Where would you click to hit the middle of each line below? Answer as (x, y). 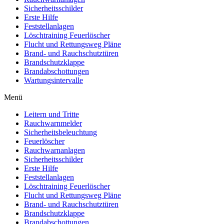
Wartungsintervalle (53, 80)
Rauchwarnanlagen (54, 150)
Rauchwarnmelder (53, 123)
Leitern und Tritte (51, 114)
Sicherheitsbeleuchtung (60, 132)
